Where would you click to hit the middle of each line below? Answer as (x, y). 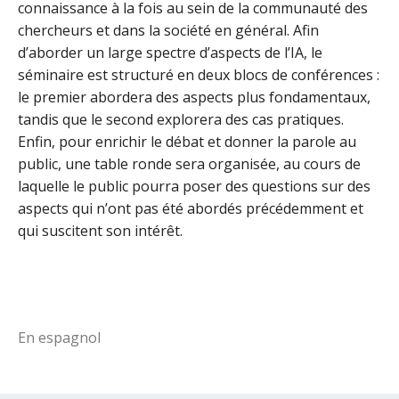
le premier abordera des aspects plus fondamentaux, (194, 97)
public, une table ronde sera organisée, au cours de (189, 163)
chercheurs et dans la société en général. (155, 30)
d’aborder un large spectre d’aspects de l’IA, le (170, 52)
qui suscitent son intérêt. (100, 230)
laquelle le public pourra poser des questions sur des (194, 186)
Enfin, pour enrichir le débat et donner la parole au (187, 141)
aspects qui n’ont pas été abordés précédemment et (191, 208)
